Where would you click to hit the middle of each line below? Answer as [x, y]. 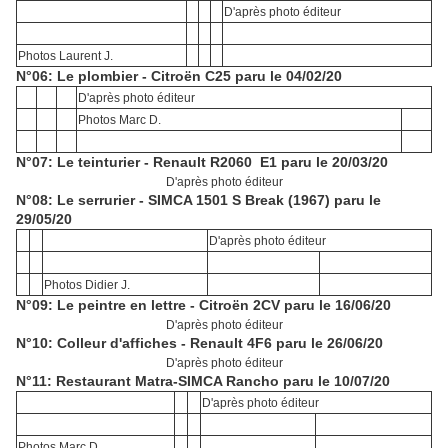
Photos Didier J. [87, 285]
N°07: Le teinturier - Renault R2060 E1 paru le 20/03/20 [202, 162]
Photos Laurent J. [65, 56]
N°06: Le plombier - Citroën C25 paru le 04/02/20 [179, 76]
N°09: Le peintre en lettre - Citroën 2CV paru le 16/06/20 [203, 305]
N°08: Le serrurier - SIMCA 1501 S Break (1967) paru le [198, 200]
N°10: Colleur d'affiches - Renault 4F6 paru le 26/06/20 [199, 343]
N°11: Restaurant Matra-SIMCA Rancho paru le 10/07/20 [203, 381]
